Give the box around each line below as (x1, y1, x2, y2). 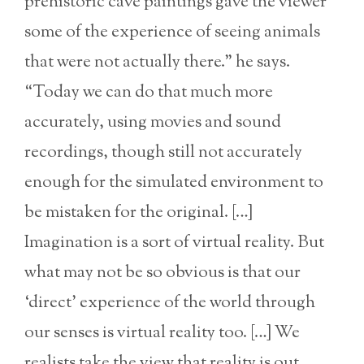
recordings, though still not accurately (24, 141, 302, 166)
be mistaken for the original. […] (24, 201, 253, 226)
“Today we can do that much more (24, 80, 273, 106)
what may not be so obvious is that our (24, 261, 301, 286)
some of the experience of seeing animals (24, 20, 320, 45)
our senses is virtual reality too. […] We (24, 321, 300, 346)
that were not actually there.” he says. (24, 50, 290, 76)
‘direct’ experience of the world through (24, 291, 315, 316)
